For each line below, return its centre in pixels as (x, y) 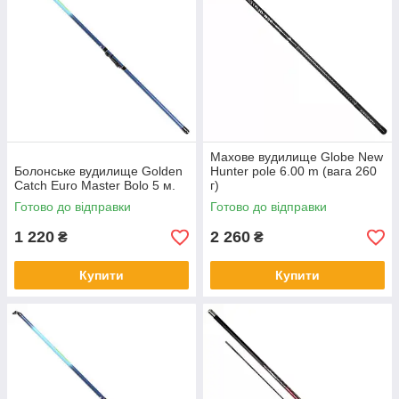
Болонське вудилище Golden (98, 171)
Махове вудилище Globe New (297, 157)
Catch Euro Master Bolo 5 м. (95, 186)
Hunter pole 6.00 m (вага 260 (293, 171)
